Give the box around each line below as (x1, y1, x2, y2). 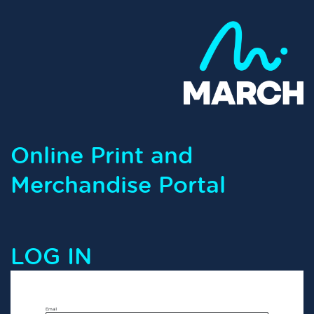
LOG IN (11, 240, 92, 271)
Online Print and (11, 139, 193, 170)
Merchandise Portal (11, 168, 226, 199)
